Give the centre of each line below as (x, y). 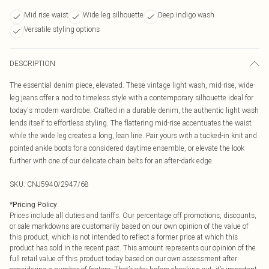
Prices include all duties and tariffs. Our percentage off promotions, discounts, (133, 215)
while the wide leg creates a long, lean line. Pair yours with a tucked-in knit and (133, 135)
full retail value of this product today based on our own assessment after (123, 258)
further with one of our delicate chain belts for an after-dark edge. (112, 161)
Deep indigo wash (186, 15)
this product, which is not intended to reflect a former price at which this (124, 237)
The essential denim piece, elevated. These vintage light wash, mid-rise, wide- (132, 85)
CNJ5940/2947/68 (58, 184)
